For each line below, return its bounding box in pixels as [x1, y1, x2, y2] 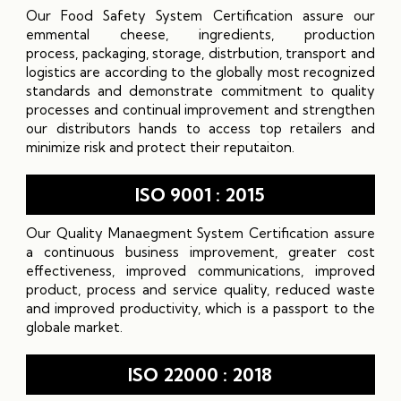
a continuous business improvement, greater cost [25, 243, 376, 260]
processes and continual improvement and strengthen [25, 100, 376, 118]
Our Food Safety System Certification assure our [25, 6, 376, 24]
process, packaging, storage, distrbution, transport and [25, 44, 376, 62]
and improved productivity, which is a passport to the [25, 299, 376, 317]
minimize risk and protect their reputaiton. [25, 138, 294, 156]
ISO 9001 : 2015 [135, 183, 266, 206]
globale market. [25, 318, 123, 336]
